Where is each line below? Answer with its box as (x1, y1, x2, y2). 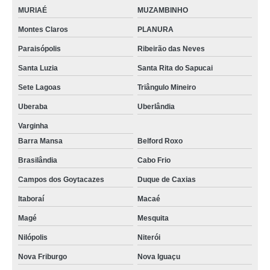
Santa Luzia (18, 64, 58, 72)
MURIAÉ (18, 6, 47, 14)
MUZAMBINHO (137, 6, 188, 14)
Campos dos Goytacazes (18, 175, 104, 184)
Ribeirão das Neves (137, 45, 205, 53)
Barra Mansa (18, 137, 63, 145)
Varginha (18, 122, 48, 130)
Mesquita (137, 214, 171, 222)
